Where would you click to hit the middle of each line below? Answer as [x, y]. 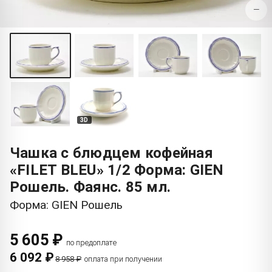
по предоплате [92, 242]
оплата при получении [123, 259]
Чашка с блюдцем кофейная [111, 153]
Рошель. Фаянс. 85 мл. [90, 187]
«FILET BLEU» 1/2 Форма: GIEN [117, 170]
